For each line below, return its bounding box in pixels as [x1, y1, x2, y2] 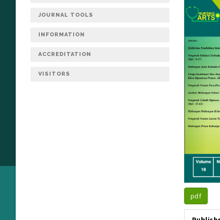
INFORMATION [38, 31, 85, 38]
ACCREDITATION [38, 51, 91, 57]
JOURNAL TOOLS [38, 12, 93, 18]
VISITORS [38, 71, 70, 77]
